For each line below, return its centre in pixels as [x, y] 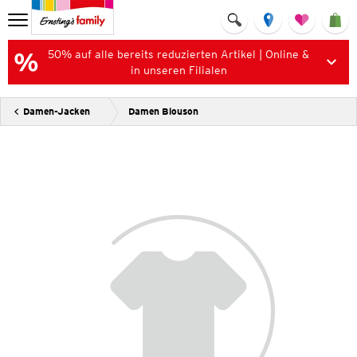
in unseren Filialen [178, 70]
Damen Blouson [163, 111]
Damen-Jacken [57, 111]
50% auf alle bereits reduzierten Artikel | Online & [178, 54]
